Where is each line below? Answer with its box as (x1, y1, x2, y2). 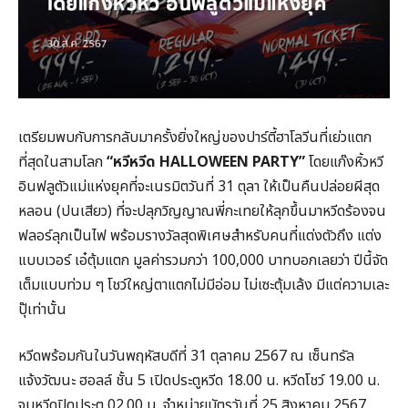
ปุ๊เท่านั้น (18, 298, 66, 321)
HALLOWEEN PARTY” (156, 150, 305, 173)
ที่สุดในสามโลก (18, 150, 107, 173)
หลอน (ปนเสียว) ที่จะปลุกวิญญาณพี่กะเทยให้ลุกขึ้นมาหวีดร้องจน (18, 199, 386, 222)
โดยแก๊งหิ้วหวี (305, 150, 383, 173)
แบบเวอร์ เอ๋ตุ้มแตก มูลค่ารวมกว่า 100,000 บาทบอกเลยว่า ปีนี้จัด (18, 249, 388, 271)
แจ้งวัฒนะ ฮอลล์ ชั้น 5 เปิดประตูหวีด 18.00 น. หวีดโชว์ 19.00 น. (18, 370, 380, 393)
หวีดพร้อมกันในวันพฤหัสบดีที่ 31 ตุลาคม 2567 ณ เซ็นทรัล (18, 345, 354, 368)
